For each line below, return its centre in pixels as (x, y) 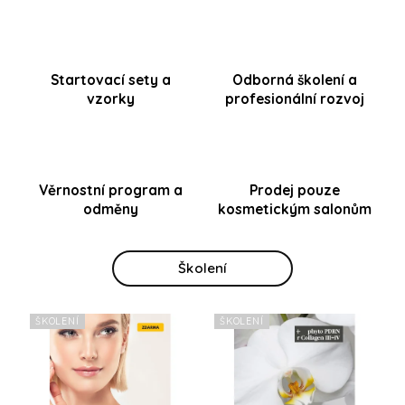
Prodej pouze (295, 190)
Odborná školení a (295, 80)
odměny (110, 209)
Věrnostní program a (110, 190)
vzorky (110, 99)
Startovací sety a (110, 80)
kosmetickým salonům (295, 209)
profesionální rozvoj (295, 99)
